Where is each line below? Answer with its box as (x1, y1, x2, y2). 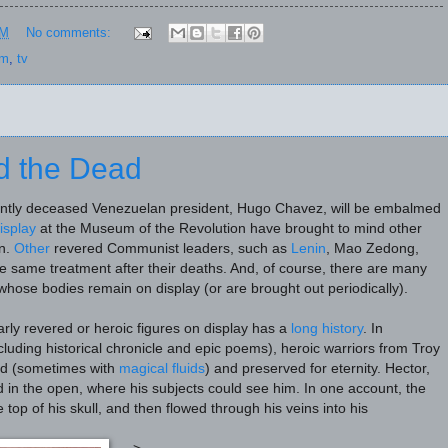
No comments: (25, 24, 115, 40)
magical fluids (119, 361, 205, 377)
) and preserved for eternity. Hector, (205, 361, 430, 377)
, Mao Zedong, (326, 241, 419, 257)
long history (291, 321, 363, 337)
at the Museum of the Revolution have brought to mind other (36, 221, 422, 237)
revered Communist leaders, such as (50, 241, 291, 257)
